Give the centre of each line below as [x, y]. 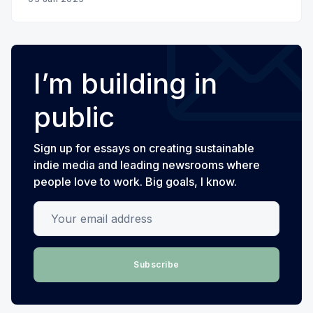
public [74, 117]
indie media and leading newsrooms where [147, 165]
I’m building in [125, 83]
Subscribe [156, 264]
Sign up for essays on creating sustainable [144, 148]
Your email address [84, 210]
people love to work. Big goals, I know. [135, 182]
